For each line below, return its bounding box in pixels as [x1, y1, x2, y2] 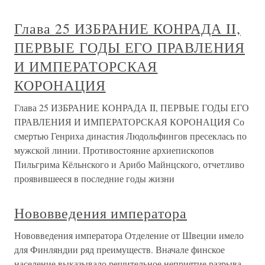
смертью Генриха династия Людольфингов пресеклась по [14, 130, 247, 143]
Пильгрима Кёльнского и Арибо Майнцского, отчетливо [14, 158, 244, 171]
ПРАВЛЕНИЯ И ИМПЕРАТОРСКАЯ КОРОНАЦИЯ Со [14, 115, 244, 128]
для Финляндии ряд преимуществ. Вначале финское [14, 243, 225, 256]
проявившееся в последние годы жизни [14, 172, 174, 185]
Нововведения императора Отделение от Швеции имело [14, 229, 244, 242]
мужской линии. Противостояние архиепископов [14, 144, 214, 157]
